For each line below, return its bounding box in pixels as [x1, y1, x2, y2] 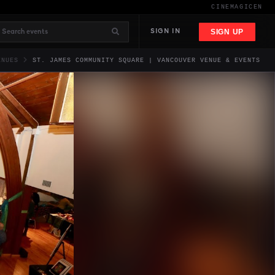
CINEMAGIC [211, 4, 254, 10]
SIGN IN [150, 28, 180, 35]
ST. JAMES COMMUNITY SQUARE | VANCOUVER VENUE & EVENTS [33, 57, 260, 64]
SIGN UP [210, 27, 244, 36]
